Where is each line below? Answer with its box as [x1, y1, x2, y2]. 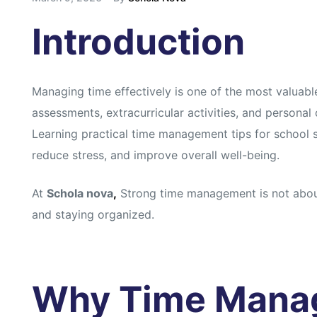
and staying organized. [32, 207, 154, 222]
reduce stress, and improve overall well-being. [32, 148, 279, 163]
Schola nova [47, 186, 113, 201]
